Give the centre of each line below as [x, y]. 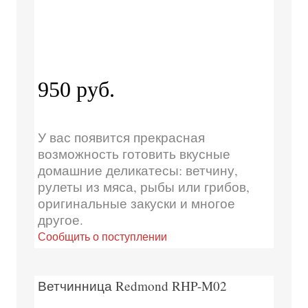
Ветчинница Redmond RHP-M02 [132, 285]
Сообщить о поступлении [102, 236]
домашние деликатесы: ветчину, [137, 170]
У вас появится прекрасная [121, 137]
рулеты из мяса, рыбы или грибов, [143, 186]
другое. [60, 219]
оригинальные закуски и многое [136, 203]
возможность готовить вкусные [134, 153]
